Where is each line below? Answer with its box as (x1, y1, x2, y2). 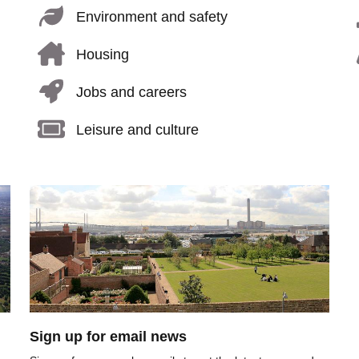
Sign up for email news (29, 329, 187, 345)
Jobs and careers (75, 83, 187, 100)
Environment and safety (75, 8, 228, 25)
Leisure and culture (75, 121, 199, 138)
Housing (75, 46, 129, 63)
